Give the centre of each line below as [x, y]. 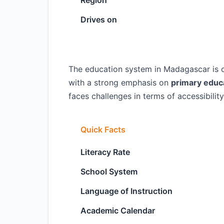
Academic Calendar [118, 210]
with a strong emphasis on [120, 82]
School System [109, 171]
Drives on [99, 19]
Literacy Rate [105, 152]
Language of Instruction [126, 191]
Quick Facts [103, 129]
